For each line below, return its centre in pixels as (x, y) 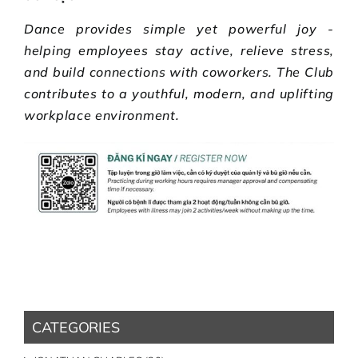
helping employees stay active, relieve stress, (179, 50)
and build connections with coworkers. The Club (179, 72)
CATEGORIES (76, 328)
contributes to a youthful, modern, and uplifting (179, 93)
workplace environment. (102, 115)
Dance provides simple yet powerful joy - (179, 28)
